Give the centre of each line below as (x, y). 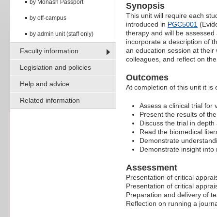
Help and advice (45, 84)
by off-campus (48, 18)
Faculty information (49, 51)
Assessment (152, 168)
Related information (50, 100)
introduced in (147, 24)
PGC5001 (183, 24)
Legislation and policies (55, 67)
